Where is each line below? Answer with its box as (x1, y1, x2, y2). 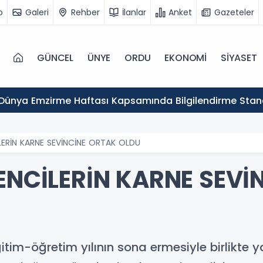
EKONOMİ (164, 50, 207, 65)
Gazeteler (214, 6, 254, 18)
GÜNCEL (37, 50, 73, 65)
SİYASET (220, 50, 257, 65)
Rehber (71, 6, 100, 18)
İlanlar (122, 6, 146, 18)
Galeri (25, 6, 49, 18)
